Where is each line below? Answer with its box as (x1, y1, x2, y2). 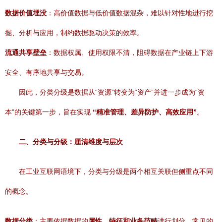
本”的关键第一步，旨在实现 (5, 108, 93, 116)
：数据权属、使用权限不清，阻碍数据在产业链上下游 (47, 49, 213, 56)
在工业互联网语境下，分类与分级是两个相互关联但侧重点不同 (19, 167, 213, 175)
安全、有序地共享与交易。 (5, 68, 88, 76)
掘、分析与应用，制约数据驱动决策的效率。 (5, 29, 144, 37)
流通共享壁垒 (5, 49, 47, 56)
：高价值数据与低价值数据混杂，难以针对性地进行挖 (47, 9, 213, 17)
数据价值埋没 (5, 9, 47, 17)
